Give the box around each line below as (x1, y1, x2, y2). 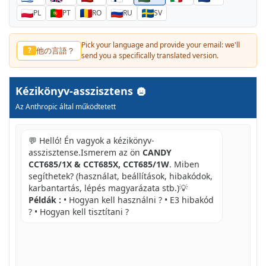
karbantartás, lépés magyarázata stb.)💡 (28, 182, 188, 194)
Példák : (28, 194, 61, 206)
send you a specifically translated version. (81, 50, 218, 61)
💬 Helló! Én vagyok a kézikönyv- (28, 135, 154, 147)
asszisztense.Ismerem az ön (28, 147, 140, 159)
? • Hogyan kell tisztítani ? (28, 206, 129, 218)
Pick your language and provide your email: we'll (81, 40, 240, 50)
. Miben (169, 159, 199, 170)
